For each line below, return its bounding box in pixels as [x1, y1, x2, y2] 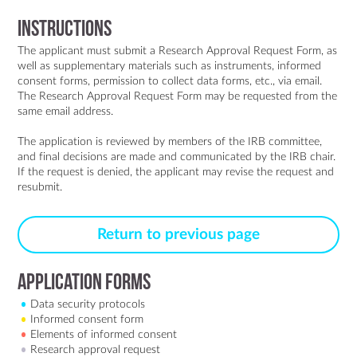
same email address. [18, 104, 114, 117]
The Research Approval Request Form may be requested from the [18, 89, 338, 102]
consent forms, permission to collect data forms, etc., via [18, 74, 296, 87]
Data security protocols [30, 298, 146, 311]
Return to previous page [97, 226, 260, 242]
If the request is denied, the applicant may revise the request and [18, 166, 335, 178]
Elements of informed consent [30, 328, 178, 341]
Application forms [18, 272, 151, 295]
